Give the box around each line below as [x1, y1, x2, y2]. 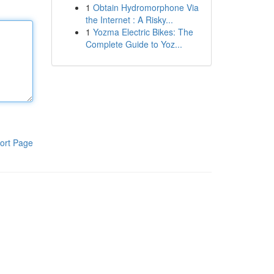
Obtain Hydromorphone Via [92, 1, 199, 13]
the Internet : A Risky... [85, 13, 173, 26]
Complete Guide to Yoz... [85, 38, 182, 50]
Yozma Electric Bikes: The [92, 26, 193, 38]
